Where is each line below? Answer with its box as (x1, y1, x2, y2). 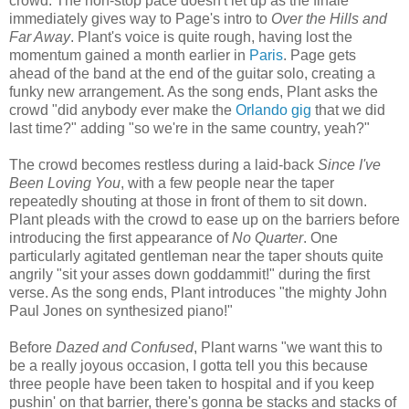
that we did (311, 101, 385, 118)
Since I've (318, 156, 381, 173)
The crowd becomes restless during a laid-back (9, 156, 318, 173)
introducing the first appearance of (9, 229, 232, 246)
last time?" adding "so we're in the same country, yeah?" (9, 120, 370, 136)
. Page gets (283, 47, 356, 63)
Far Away (9, 28, 70, 45)
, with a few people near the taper (121, 174, 334, 191)
